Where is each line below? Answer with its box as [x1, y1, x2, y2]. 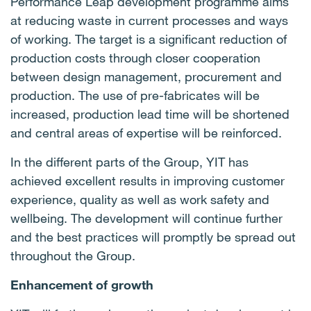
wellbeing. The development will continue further [10, 210, 283, 226]
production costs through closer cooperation [10, 50, 260, 65]
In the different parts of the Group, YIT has [10, 154, 249, 169]
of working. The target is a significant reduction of [10, 31, 287, 47]
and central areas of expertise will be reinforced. [10, 125, 282, 140]
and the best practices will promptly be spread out [10, 229, 296, 244]
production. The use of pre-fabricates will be [10, 87, 260, 103]
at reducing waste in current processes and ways [10, 12, 288, 28]
